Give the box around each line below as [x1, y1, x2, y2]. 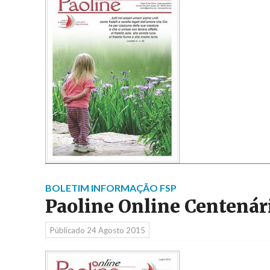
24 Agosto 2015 [86, 225, 145, 235]
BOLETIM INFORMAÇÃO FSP [45, 182, 177, 194]
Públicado [49, 225, 87, 235]
